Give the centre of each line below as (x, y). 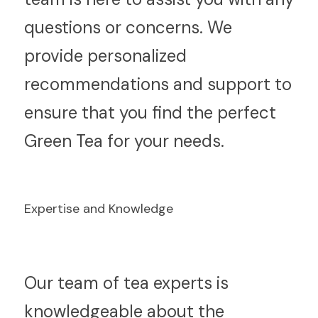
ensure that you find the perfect (150, 113)
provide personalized (105, 56)
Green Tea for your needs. (124, 141)
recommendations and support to (158, 84)
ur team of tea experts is (133, 283)
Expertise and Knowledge (99, 209)
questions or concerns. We (128, 27)
